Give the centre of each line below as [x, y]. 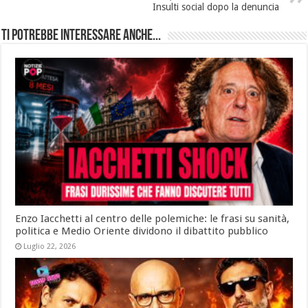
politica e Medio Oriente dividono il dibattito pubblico [142, 231]
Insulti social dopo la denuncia [216, 7]
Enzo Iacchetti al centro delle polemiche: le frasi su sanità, [153, 219]
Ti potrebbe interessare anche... [81, 36]
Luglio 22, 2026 [50, 247]
